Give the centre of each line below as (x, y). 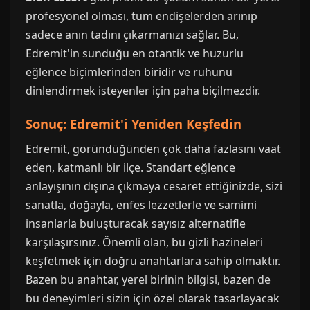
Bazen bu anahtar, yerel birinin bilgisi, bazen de (148, 280)
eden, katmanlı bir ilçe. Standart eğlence (130, 167)
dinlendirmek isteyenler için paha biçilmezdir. (143, 91)
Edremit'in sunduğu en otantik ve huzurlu (135, 53)
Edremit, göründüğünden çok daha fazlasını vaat (153, 149)
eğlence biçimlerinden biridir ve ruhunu (129, 72)
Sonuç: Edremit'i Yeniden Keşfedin (134, 124)
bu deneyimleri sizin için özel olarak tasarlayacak (153, 298)
